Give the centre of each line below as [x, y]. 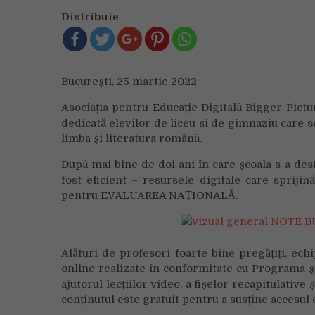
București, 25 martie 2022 [129, 82]
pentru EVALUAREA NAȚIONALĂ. [149, 195]
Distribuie [90, 17]
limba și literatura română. [131, 139]
